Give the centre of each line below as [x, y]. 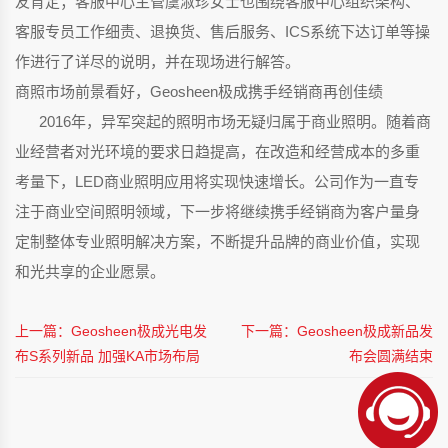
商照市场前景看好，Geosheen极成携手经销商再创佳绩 [199, 92]
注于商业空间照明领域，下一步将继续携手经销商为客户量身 [217, 212]
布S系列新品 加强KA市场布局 [107, 356]
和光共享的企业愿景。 [90, 272]
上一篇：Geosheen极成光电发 [111, 331]
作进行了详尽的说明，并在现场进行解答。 [157, 62]
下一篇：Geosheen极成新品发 [337, 331]
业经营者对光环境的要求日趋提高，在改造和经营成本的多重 [217, 152]
